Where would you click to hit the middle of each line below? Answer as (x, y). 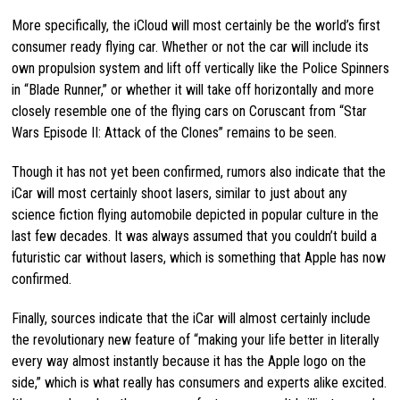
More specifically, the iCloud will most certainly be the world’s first (196, 25)
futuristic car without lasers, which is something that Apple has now (198, 257)
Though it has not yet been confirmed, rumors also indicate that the (198, 171)
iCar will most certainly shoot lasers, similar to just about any (179, 193)
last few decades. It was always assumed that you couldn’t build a (194, 236)
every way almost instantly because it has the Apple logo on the (188, 361)
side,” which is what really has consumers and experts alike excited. (199, 382)
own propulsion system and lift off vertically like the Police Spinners (200, 68)
